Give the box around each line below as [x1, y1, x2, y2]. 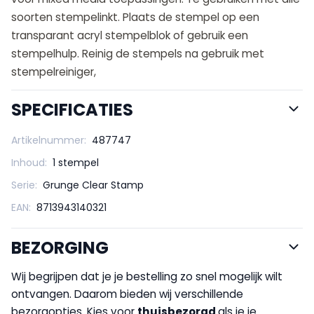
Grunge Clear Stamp [43, 177, 144, 192]
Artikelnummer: [11, 132, 86, 147]
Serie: [11, 177, 37, 192]
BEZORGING [11, 235, 109, 259]
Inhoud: [11, 155, 47, 170]
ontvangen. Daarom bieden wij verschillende [11, 286, 243, 301]
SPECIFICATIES [11, 97, 133, 121]
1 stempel [53, 155, 99, 170]
